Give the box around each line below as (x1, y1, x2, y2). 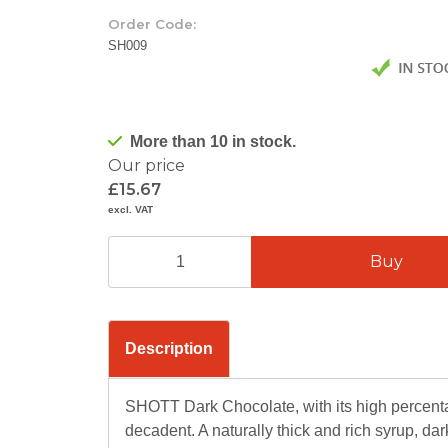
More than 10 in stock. (130, 133, 296, 150)
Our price (108, 156, 185, 175)
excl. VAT (108, 204, 153, 215)
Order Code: (108, 16, 196, 32)
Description (125, 340, 213, 357)
